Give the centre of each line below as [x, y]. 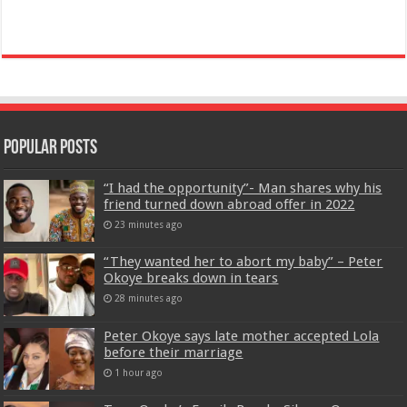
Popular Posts [51, 149]
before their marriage [174, 352]
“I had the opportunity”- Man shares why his [243, 189]
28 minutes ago [149, 298]
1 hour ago [139, 372]
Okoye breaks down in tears [191, 278]
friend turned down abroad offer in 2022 [229, 205]
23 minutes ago [149, 225]
